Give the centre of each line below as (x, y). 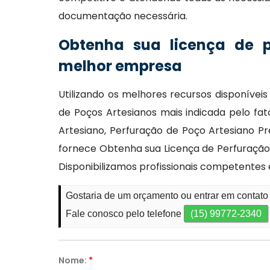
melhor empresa (121, 66)
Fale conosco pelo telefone (125, 214)
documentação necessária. (123, 16)
